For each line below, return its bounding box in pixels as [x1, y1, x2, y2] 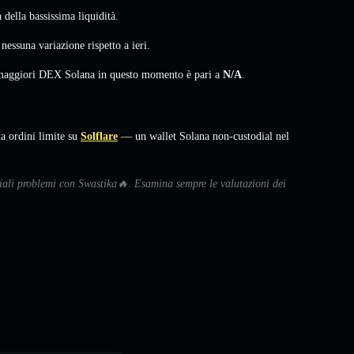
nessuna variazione [2, 39, 85, 51]
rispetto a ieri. [85, 39, 150, 51]
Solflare [81, 130, 118, 142]
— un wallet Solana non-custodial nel [118, 130, 289, 142]
